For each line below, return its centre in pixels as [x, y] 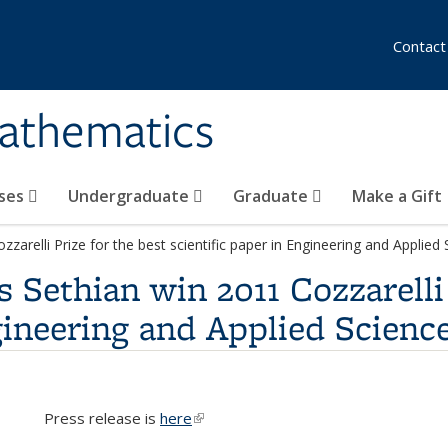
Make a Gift [397, 196]
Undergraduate [130, 196]
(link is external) [245, 418]
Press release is [102, 418]
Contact [419, 46]
